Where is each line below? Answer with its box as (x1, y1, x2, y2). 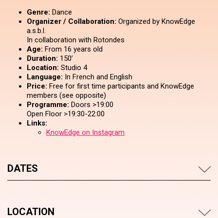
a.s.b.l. (27, 26, 46, 35)
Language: (27, 73, 63, 81)
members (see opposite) (27, 91, 106, 100)
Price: (27, 82, 47, 91)
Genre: (27, 8, 50, 17)
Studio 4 (59, 63, 87, 72)
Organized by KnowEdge (116, 17, 195, 26)
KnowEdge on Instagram (46, 128, 125, 137)
